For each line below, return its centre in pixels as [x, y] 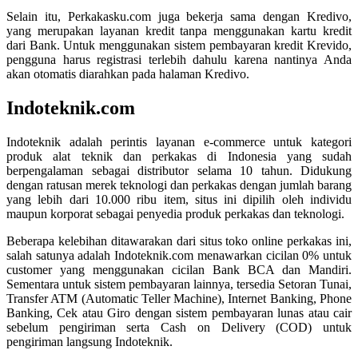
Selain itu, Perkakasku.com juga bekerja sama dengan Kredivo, [179, 17]
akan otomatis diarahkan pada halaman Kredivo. [128, 74]
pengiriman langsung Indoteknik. [89, 341]
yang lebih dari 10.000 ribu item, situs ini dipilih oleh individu [179, 199]
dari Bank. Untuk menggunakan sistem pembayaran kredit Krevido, [179, 46]
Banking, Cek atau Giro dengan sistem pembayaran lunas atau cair [179, 312]
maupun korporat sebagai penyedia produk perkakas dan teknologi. [175, 213]
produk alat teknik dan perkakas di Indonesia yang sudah [179, 156]
